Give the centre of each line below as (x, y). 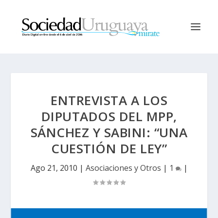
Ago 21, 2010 (54, 168)
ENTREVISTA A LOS (109, 100)
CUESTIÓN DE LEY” (109, 148)
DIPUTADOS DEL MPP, (109, 116)
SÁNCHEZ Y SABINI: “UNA (109, 132)
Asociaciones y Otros (123, 168)
